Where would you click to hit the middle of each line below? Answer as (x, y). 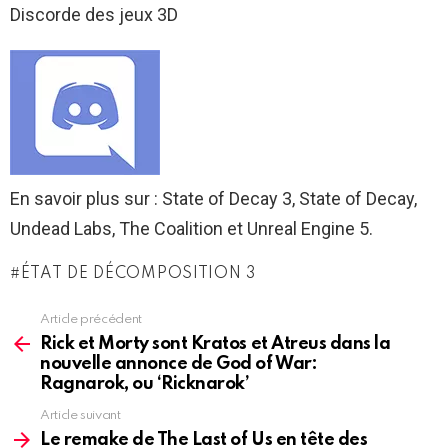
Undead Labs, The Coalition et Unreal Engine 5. (191, 228)
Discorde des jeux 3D (94, 14)
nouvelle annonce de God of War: (179, 363)
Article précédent (91, 319)
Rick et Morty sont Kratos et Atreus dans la (215, 343)
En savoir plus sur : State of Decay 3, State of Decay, (213, 198)
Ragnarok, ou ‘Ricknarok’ (145, 383)
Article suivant (80, 415)
